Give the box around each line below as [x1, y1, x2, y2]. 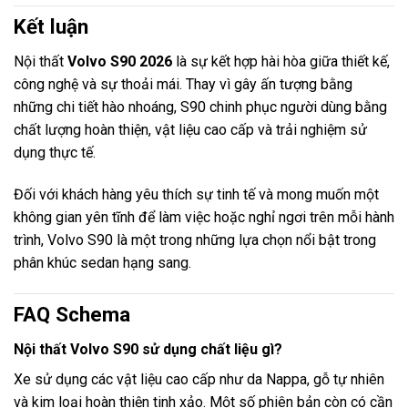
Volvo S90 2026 [67, 53, 172, 71]
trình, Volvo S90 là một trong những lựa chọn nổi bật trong [14, 231, 376, 250]
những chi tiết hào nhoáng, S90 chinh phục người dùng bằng [14, 98, 387, 117]
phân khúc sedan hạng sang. [14, 254, 191, 272]
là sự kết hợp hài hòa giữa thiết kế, [172, 53, 390, 71]
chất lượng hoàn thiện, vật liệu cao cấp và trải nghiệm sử [14, 121, 367, 139]
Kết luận [14, 15, 88, 39]
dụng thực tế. [14, 144, 96, 162]
